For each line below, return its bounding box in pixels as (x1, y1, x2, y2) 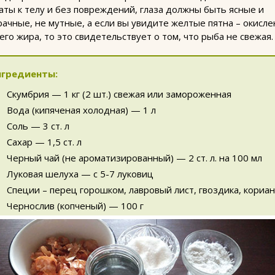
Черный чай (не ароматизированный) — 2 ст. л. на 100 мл (7, 152, 262, 164)
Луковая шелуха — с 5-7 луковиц (7, 168, 153, 180)
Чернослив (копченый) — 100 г (7, 199, 144, 212)
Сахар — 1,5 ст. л (7, 136, 82, 148)
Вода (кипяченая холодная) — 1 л (7, 104, 156, 116)
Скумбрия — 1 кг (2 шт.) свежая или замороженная (7, 88, 231, 100)
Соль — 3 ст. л (7, 120, 69, 132)
